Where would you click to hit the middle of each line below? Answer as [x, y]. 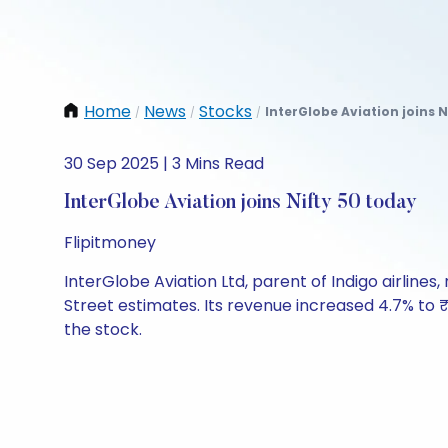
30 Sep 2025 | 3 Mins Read [164, 163]
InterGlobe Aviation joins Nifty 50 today [240, 203]
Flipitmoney [110, 242]
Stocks [225, 111]
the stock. [103, 329]
